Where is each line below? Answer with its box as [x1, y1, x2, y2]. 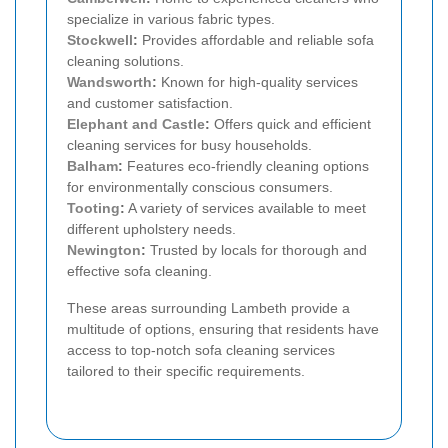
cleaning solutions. [67, 52, 184, 69]
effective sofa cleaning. [67, 262, 212, 279]
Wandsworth [67, 73, 152, 90]
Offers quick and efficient [210, 115, 371, 132]
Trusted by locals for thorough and [146, 241, 367, 258]
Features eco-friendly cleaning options [123, 157, 369, 174]
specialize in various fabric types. [67, 10, 275, 27]
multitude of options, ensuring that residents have [67, 320, 379, 337]
